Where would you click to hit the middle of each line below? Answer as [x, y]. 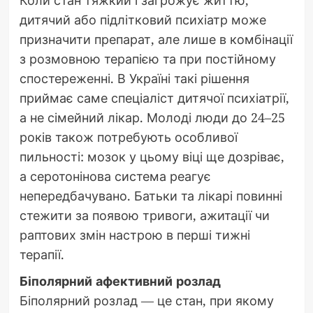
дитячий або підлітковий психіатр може [143, 20]
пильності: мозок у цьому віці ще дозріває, [152, 157]
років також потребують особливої [128, 137]
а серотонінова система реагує [115, 176]
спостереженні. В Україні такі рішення [134, 79]
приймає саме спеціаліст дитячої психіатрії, [154, 98]
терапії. [42, 255]
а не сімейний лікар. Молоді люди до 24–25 [152, 118]
